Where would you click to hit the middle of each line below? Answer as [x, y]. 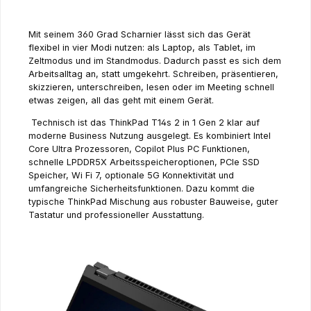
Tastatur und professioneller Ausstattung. [116, 215]
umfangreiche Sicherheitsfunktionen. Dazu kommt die [142, 189]
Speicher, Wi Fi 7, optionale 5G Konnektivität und [131, 176]
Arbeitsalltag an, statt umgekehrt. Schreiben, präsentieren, [153, 74]
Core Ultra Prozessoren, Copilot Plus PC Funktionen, [139, 149]
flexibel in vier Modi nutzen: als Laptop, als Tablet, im [142, 48]
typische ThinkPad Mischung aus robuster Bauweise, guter [153, 202]
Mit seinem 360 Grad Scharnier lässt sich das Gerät [140, 35]
